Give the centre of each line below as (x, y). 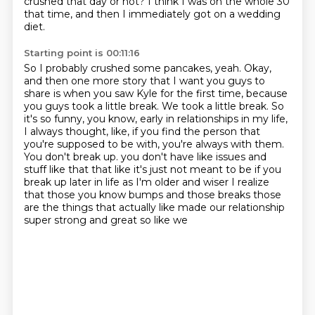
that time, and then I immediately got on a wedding (152, 14)
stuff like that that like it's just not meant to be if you (152, 169)
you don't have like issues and (193, 157)
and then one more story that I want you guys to (144, 81)
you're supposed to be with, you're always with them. (154, 144)
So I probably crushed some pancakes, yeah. (134, 68)
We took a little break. (216, 106)
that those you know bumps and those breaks (138, 195)
